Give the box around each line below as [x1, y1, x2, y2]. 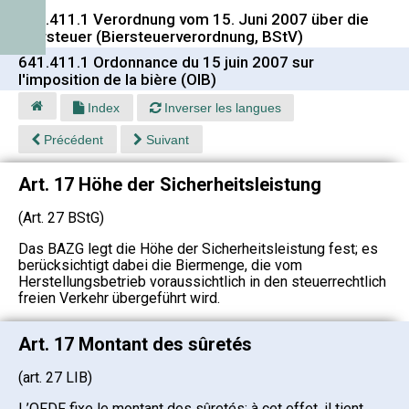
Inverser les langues [160, 100, 281, 116]
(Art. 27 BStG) [18, 209, 104, 227]
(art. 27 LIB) [18, 368, 92, 386]
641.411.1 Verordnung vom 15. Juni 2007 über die [18, 10, 369, 28]
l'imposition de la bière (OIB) [18, 70, 216, 89]
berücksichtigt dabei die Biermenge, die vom [18, 257, 302, 275]
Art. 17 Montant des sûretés [18, 332, 252, 355]
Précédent [40, 131, 104, 147]
